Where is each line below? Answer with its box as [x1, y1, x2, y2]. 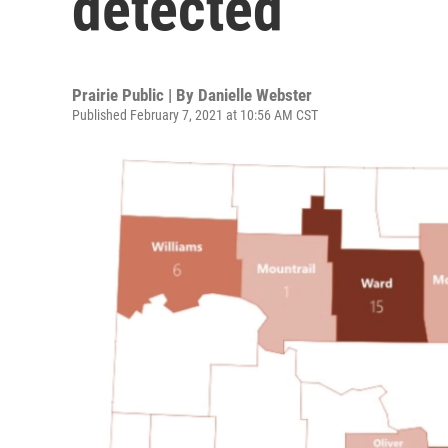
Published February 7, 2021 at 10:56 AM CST [72, 107, 318, 123]
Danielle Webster [198, 85, 312, 105]
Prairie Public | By [72, 85, 198, 105]
